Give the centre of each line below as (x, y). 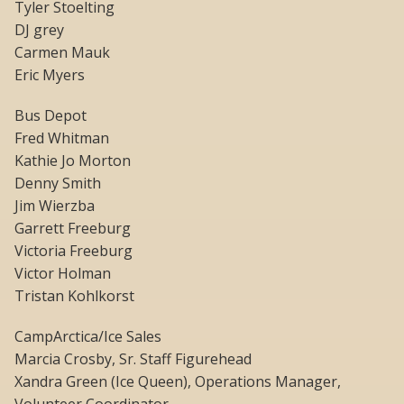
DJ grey (39, 30)
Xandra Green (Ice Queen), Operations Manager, (178, 382)
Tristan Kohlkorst (74, 296)
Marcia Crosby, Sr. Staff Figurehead (133, 359)
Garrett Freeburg (73, 229)
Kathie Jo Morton (73, 161)
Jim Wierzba (55, 206)
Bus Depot (50, 116)
